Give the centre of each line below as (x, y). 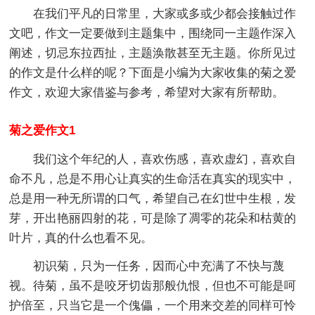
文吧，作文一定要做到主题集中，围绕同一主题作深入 (153, 33)
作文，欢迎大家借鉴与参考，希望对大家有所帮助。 (147, 92)
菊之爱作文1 (43, 130)
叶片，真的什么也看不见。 (81, 238)
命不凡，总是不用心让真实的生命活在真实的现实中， (153, 179)
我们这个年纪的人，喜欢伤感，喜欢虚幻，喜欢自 (165, 159)
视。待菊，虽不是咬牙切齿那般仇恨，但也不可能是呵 (153, 285)
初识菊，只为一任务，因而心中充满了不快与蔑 (159, 266)
